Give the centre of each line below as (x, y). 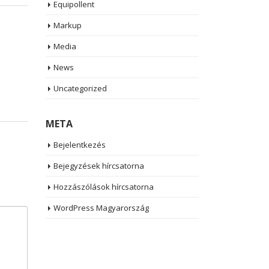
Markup (68, 25)
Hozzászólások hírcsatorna (104, 187)
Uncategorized (80, 88)
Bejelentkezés (80, 145)
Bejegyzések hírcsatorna (99, 166)
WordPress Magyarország (101, 208)
